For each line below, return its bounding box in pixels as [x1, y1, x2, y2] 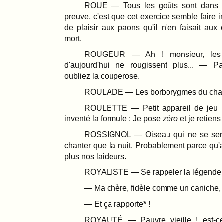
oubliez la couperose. [64, 71, 140, 80]
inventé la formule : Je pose [64, 114, 163, 123]
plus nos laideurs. [64, 152, 126, 161]
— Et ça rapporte [84, 199, 143, 208]
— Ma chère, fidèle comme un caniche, [84, 183, 221, 192]
